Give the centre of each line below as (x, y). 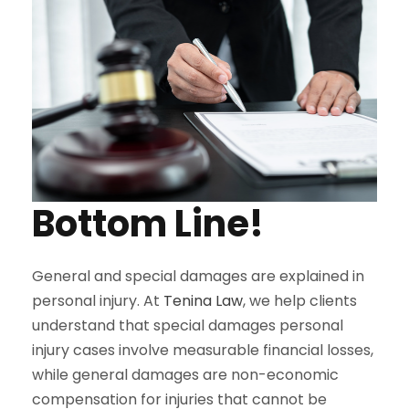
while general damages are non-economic (185, 374)
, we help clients (300, 300)
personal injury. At (98, 300)
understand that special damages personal (188, 325)
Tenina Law (203, 300)
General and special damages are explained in (198, 276)
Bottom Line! (148, 223)
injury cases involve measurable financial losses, (203, 350)
